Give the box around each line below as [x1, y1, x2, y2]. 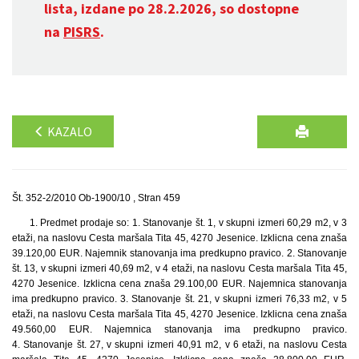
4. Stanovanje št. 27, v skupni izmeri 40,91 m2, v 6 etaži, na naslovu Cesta [12, 339, 347, 350]
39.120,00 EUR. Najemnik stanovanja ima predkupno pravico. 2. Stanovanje [12, 248, 347, 259]
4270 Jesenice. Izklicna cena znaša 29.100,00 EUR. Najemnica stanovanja [12, 278, 347, 289]
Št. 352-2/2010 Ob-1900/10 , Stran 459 [12, 192, 180, 204]
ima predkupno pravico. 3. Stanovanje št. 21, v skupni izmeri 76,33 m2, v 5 [12, 293, 347, 305]
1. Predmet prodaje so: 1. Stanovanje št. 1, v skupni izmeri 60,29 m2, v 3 [29, 217, 347, 228]
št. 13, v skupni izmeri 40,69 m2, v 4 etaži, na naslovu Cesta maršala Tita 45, [12, 263, 347, 274]
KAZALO [45, 123, 92, 139]
